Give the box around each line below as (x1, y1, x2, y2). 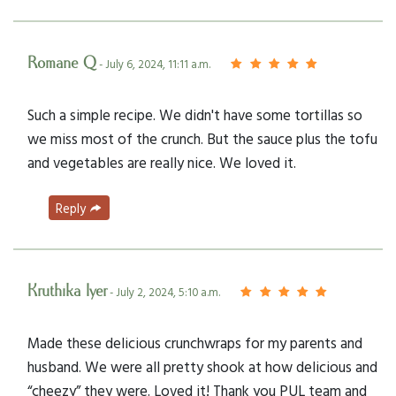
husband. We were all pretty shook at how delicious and (27, 354, 377, 377)
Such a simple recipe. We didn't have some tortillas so (27, 103, 362, 126)
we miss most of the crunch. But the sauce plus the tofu (27, 126, 377, 149)
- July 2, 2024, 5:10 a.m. (107, 283, 220, 301)
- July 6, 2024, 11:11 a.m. (96, 55, 210, 72)
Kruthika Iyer (27, 280, 107, 302)
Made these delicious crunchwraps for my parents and (27, 331, 362, 354)
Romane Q (27, 52, 96, 74)
